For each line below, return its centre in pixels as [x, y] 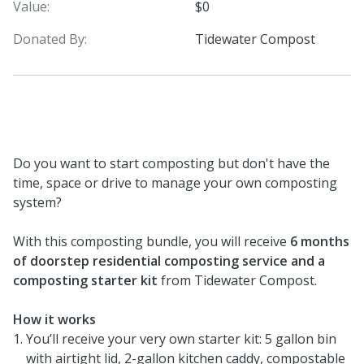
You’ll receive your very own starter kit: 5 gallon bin [181, 338]
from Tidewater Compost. [237, 280]
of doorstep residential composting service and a [169, 260]
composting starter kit [85, 280]
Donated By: [50, 39]
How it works [54, 319]
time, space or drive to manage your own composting [175, 182]
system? [37, 202]
